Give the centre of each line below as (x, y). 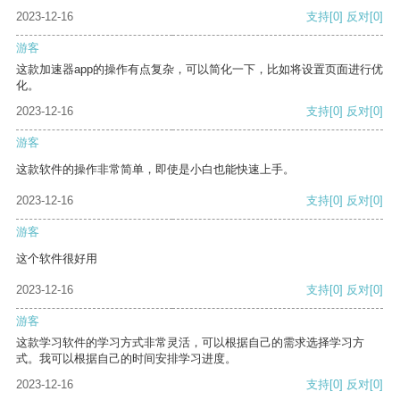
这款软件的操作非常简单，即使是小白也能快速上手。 (155, 170)
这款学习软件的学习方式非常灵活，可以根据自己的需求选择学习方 (190, 343)
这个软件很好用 (57, 259)
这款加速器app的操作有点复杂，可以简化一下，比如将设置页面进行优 (200, 70)
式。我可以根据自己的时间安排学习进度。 (126, 359)
